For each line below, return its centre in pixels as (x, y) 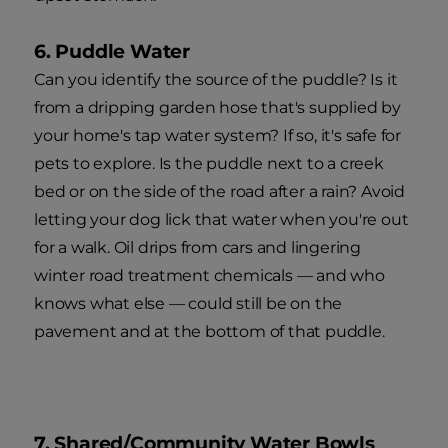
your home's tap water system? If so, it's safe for (217, 135)
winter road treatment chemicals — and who (209, 275)
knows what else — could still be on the (188, 303)
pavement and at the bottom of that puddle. (209, 331)
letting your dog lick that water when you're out (221, 219)
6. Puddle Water (112, 51)
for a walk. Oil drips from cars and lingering (197, 247)
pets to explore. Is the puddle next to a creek (209, 163)
